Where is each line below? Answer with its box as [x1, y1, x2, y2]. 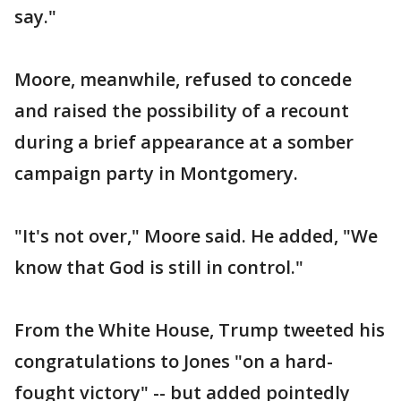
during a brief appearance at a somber [14, 130, 354, 154]
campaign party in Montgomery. [14, 161, 298, 185]
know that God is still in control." [14, 255, 303, 279]
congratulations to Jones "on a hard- [14, 349, 333, 373]
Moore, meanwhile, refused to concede [14, 67, 352, 91]
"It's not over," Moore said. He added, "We [14, 224, 378, 248]
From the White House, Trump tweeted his [14, 318, 385, 342]
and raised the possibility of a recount [14, 98, 349, 123]
